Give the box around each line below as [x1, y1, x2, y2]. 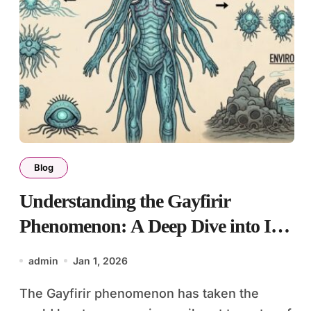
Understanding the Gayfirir [19, 190, 230, 212]
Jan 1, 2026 [73, 254, 128, 267]
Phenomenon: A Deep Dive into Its [19, 215, 283, 237]
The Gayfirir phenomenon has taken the [19, 285, 28, 301]
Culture [19, 239, 78, 262]
